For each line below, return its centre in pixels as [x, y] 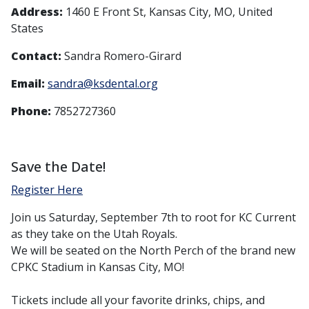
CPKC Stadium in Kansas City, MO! [98, 267]
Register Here [47, 190]
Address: [37, 12]
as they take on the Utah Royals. [94, 234]
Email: [28, 84]
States [27, 29]
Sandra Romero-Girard [121, 56]
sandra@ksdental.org [103, 84]
